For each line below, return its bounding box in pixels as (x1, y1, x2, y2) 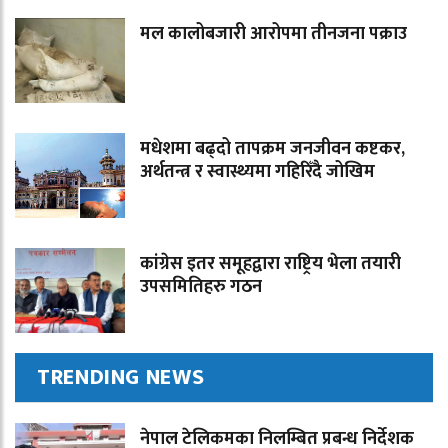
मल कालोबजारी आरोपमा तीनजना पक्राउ (140, 19, 407, 50)
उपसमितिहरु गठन (140, 272, 262, 303)
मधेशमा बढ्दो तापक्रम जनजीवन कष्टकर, (140, 134, 405, 165)
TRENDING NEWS (37, 359, 205, 397)
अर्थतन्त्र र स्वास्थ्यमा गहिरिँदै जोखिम (140, 157, 375, 188)
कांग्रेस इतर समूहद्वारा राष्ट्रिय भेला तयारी (140, 249, 401, 280)
